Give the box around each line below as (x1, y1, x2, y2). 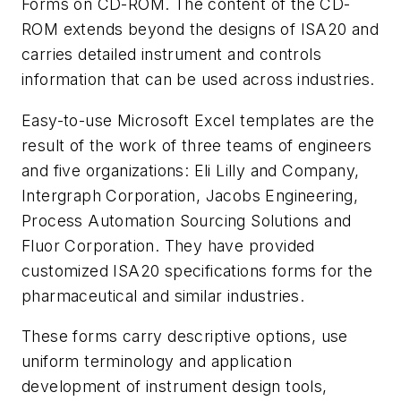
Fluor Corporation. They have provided (21, 235, 315, 255)
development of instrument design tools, (21, 377, 328, 397)
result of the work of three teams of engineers (21, 135, 372, 155)
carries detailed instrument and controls (21, 45, 321, 64)
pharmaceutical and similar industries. (21, 286, 305, 305)
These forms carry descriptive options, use (21, 327, 348, 346)
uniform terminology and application (21, 352, 292, 371)
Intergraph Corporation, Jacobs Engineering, (21, 185, 359, 205)
